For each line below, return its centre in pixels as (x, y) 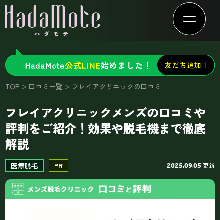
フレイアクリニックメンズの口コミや (106, 112)
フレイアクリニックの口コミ (117, 86)
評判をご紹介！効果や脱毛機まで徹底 (106, 128)
